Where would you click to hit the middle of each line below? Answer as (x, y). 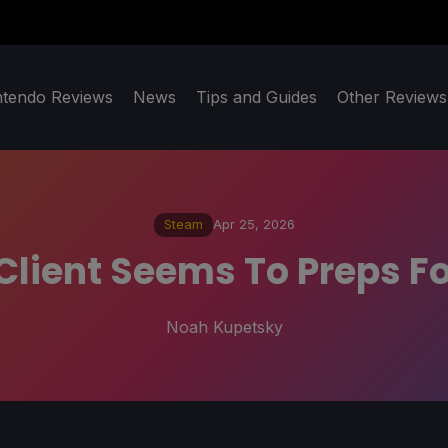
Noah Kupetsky (224, 326)
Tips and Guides (256, 97)
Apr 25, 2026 (253, 225)
